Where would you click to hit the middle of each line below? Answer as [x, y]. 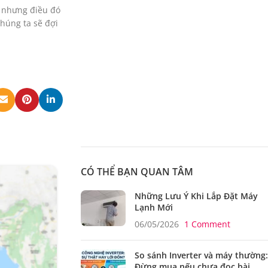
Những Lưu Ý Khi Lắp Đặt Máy [196, 196]
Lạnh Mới [153, 208]
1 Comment [207, 224]
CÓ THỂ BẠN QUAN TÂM [137, 172]
